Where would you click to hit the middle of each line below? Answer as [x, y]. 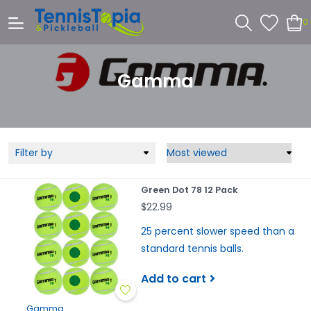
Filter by [34, 153]
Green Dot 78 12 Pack [189, 190]
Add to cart [173, 278]
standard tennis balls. [193, 249]
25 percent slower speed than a [217, 231]
